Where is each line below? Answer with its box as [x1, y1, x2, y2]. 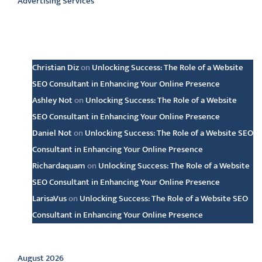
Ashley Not [32, 93, 73, 108]
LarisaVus [32, 191, 67, 206]
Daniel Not [32, 126, 72, 140]
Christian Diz [32, 60, 79, 75]
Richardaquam [32, 158, 85, 173]
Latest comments [9, 28, 145, 59]
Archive [9, 219, 68, 250]
